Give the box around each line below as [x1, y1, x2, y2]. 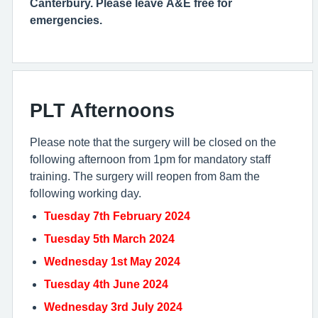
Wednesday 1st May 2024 [44, 256, 180, 267]
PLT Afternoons [30, 101, 175, 120]
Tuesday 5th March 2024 [44, 233, 175, 244]
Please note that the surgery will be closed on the [30, 136, 276, 148]
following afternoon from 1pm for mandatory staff [30, 153, 270, 165]
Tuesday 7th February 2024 [44, 210, 190, 221]
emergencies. [30, 14, 102, 26]
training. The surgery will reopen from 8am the [30, 170, 260, 182]
